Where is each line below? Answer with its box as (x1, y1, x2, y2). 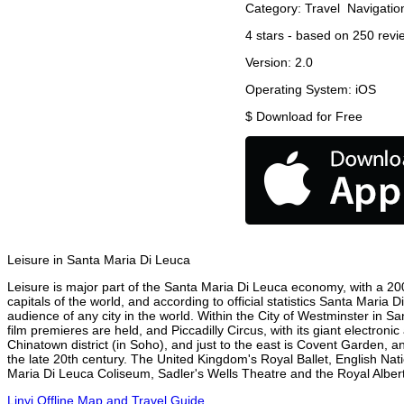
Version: (245, 55, 295, 70)
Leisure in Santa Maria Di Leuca (7, 252, 190, 268)
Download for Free (256, 109, 363, 124)
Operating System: (245, 82, 355, 97)
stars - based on (252, 28, 353, 43)
